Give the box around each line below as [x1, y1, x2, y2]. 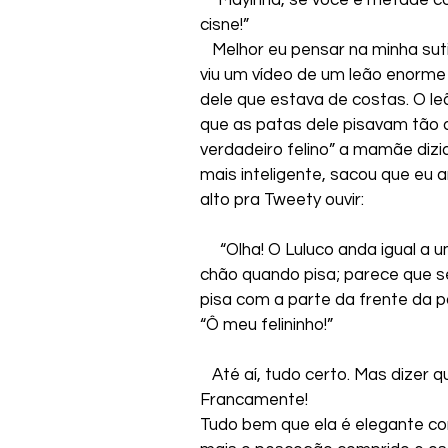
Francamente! [200, 390, 308, 409]
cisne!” [200, 15, 249, 34]
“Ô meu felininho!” [200, 315, 333, 334]
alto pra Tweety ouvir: [200, 190, 364, 209]
